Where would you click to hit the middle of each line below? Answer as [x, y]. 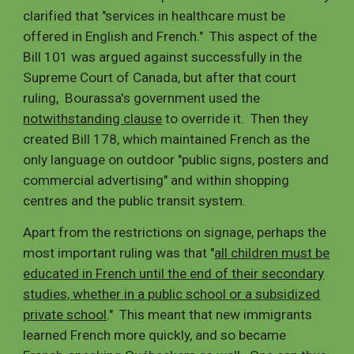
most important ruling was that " [119, 253]
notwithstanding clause [93, 119]
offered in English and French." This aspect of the [170, 36]
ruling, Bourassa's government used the [142, 98]
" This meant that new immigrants [211, 314]
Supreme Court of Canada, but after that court [160, 77]
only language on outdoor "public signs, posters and [176, 160]
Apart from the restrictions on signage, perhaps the [175, 232]
